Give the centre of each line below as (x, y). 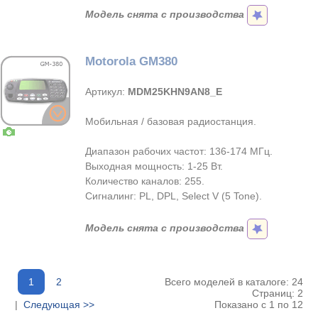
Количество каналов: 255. (145, 181)
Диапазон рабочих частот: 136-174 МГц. (179, 151)
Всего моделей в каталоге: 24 (234, 282)
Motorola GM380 (131, 61)
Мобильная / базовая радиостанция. (171, 121)
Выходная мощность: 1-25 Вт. (154, 166)
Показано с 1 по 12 (258, 305)
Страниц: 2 (277, 293)
